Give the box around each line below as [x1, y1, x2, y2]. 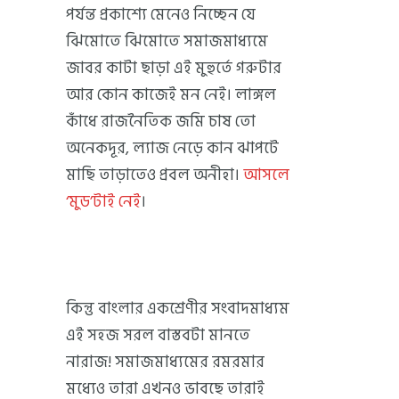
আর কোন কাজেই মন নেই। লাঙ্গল [66, 81, 276, 108]
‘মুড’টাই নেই [66, 188, 141, 215]
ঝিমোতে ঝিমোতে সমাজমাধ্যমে [66, 28, 268, 54]
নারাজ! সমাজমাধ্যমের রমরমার [66, 348, 265, 375]
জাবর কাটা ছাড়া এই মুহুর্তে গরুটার [66, 54, 281, 81]
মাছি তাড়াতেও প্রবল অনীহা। [66, 161, 243, 188]
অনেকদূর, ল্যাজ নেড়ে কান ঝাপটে [66, 134, 279, 161]
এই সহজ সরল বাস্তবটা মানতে [66, 322, 250, 348]
